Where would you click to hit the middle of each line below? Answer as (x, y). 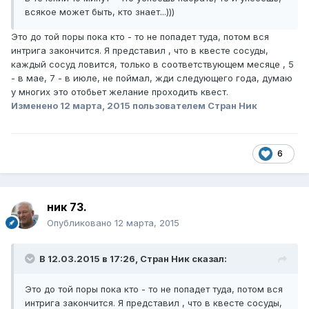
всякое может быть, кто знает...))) (100, 12)
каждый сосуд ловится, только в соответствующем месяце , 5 (152, 64)
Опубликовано (81, 223)
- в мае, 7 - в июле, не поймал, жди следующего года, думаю (152, 78)
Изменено (36, 106)
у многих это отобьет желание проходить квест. (120, 92)
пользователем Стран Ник (194, 106)
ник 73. (67, 207)
